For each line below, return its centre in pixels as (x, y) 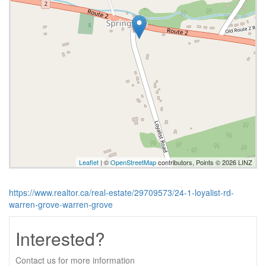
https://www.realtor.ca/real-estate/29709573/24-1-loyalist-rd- (121, 192)
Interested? (60, 238)
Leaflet (89, 162)
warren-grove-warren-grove (61, 204)
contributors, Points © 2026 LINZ (204, 162)
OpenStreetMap (133, 162)
